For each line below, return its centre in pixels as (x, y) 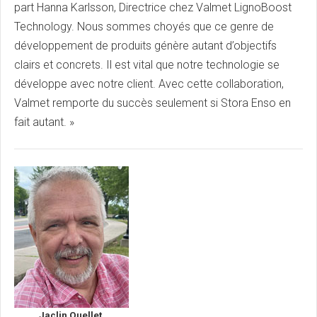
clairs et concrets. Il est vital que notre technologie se (147, 65)
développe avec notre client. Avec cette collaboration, (149, 84)
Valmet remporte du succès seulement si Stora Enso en (152, 103)
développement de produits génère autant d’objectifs (145, 46)
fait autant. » (44, 122)
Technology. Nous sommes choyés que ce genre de (144, 27)
